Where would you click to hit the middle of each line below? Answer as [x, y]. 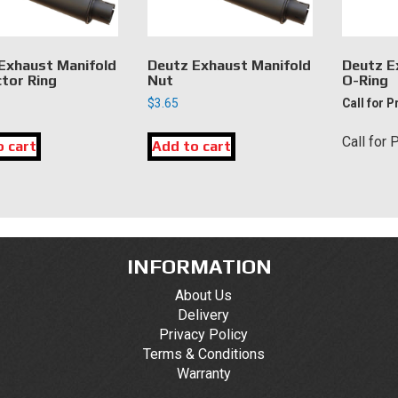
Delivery [203, 315]
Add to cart [191, 147]
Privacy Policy [203, 334]
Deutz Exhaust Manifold [229, 66]
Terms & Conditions [203, 354]
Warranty [203, 374]
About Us [203, 295]
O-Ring [365, 81]
